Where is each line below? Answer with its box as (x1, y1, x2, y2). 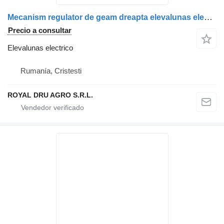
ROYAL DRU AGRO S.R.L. (7, 91, 93, 99)
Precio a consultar (8, 26, 71, 35)
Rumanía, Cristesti (20, 66, 81, 75)
